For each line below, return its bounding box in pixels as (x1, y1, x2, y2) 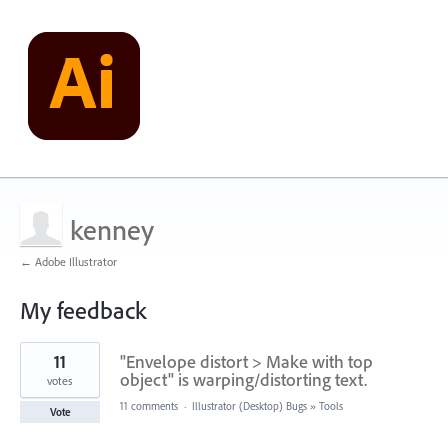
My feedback (20, 295, 146, 325)
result (20, 354, 50, 372)
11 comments (120, 399, 178, 413)
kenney (70, 212, 154, 247)
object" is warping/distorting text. (120, 368, 367, 391)
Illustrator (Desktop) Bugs (192, 399, 307, 413)
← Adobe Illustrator (20, 254, 117, 269)
